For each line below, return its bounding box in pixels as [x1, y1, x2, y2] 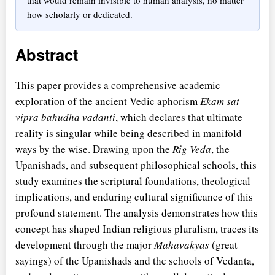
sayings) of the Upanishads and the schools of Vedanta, [15, 253, 254, 268]
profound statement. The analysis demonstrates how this [15, 205, 258, 220]
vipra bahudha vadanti [15, 109, 115, 124]
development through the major [15, 237, 154, 252]
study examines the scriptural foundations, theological [15, 173, 250, 188]
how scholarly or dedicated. [27, 7, 133, 20]
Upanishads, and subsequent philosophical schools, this [15, 157, 257, 172]
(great [209, 237, 238, 252]
